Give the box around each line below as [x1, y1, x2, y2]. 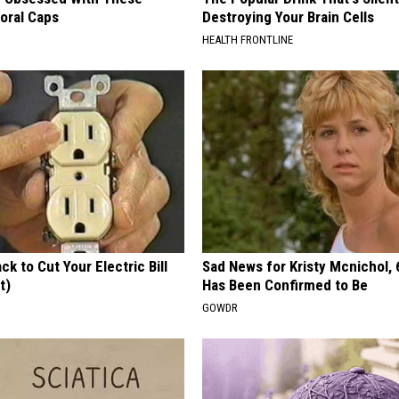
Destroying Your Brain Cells [202, 7, 375, 26]
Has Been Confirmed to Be [202, 275, 369, 294]
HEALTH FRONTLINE [202, 32, 294, 46]
